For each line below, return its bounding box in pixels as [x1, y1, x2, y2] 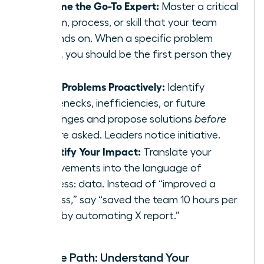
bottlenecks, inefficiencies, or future [34, 97, 206, 108]
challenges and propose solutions [34, 113, 194, 124]
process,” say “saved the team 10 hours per [34, 194, 237, 205]
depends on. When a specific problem [34, 32, 213, 44]
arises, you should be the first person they [34, 48, 232, 60]
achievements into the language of [34, 162, 202, 173]
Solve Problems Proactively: [34, 79, 165, 93]
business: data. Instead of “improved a [34, 178, 216, 189]
